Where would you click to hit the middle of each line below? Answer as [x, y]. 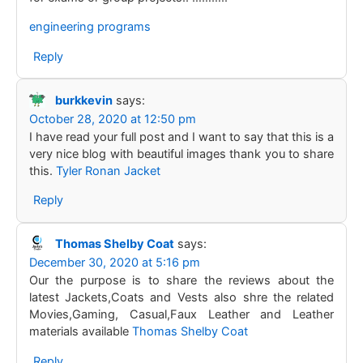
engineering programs [90, 26]
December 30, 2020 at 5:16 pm [114, 263]
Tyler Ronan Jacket [108, 171]
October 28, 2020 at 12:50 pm [112, 119]
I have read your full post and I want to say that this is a [181, 137]
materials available [80, 332]
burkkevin [83, 100]
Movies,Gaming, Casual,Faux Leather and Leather [181, 315]
